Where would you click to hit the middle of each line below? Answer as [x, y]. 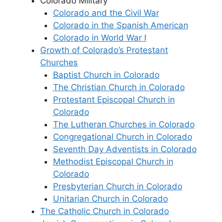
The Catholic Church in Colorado [105, 211]
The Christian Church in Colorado [119, 87]
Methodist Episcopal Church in [113, 161]
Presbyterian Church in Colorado [117, 186]
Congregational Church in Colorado [122, 137]
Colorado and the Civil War [106, 13]
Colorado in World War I [99, 37]
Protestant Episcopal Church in [114, 99]
